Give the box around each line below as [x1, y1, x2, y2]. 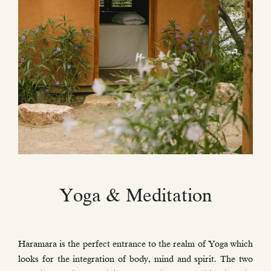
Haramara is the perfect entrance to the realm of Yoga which [18, 238, 253, 250]
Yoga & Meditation [59, 184, 212, 207]
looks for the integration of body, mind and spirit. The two [18, 253, 253, 265]
